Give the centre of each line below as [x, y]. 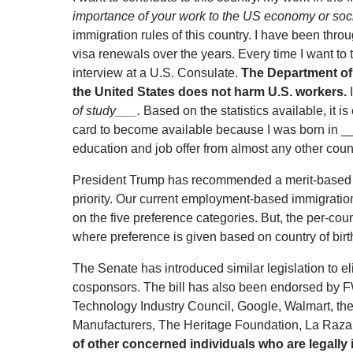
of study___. [108, 111]
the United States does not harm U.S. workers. [210, 92]
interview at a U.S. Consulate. [157, 73]
